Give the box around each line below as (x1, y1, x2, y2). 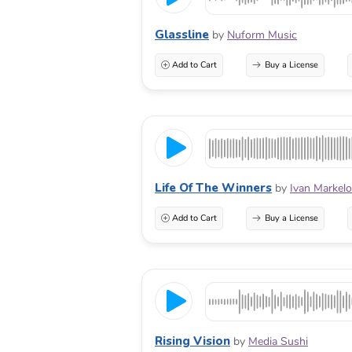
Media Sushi (248, 333, 308, 349)
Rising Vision (155, 332, 230, 349)
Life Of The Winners (155, 179, 272, 196)
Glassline (155, 26, 209, 42)
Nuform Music (227, 27, 297, 42)
